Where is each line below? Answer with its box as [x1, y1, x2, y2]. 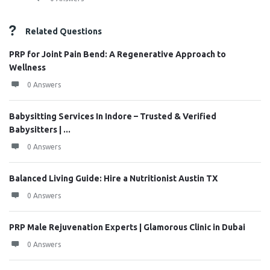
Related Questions [25, 27, 102, 36]
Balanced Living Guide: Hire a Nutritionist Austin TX [9, 174, 218, 183]
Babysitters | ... [9, 125, 71, 134]
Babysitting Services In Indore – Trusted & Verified [9, 111, 216, 121]
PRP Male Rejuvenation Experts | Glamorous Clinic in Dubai [9, 222, 245, 232]
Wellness [9, 63, 46, 72]
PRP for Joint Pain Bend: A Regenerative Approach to [9, 49, 226, 59]
